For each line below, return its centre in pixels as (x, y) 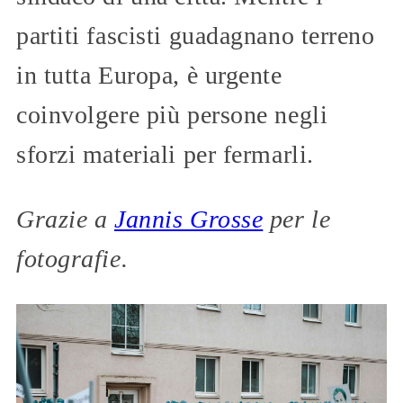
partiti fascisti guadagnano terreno (196, 36)
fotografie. (72, 259)
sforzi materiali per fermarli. (165, 155)
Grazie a (66, 219)
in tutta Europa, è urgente (149, 76)
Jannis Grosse (189, 219)
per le (297, 219)
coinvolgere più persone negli (172, 115)
